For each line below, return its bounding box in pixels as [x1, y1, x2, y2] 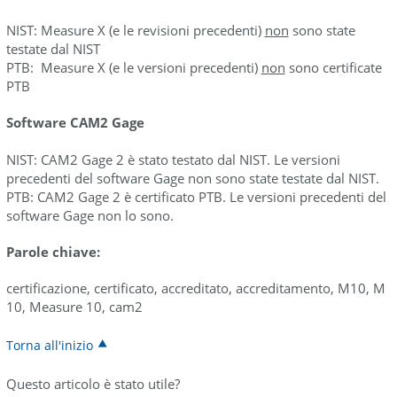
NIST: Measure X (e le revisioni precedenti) [5, 21, 265, 39]
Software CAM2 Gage [5, 113, 144, 131]
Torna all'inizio [5, 336, 93, 354]
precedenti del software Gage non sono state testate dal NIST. [5, 169, 379, 187]
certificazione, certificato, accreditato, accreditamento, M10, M [5, 279, 385, 297]
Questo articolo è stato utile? [5, 375, 180, 393]
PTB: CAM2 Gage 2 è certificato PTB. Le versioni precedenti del [5, 188, 386, 206]
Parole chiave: [5, 243, 100, 261]
